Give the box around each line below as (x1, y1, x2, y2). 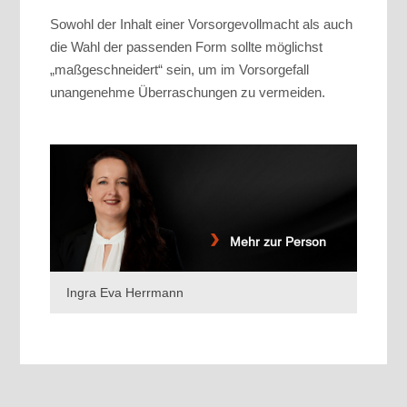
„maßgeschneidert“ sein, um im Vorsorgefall (50, 62, 309, 78)
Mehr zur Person (219, 234, 326, 250)
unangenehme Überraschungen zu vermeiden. (50, 84, 325, 101)
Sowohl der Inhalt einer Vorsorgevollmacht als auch (50, 16, 352, 33)
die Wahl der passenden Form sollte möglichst (50, 39, 323, 55)
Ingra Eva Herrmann (66, 285, 184, 301)
